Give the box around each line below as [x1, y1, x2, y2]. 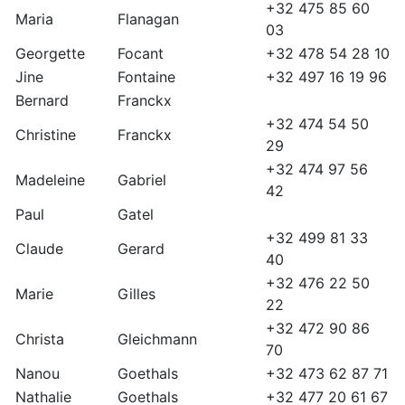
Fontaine [118, 68, 175, 87]
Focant [118, 44, 164, 63]
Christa [15, 330, 64, 349]
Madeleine [15, 171, 85, 190]
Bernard [15, 91, 69, 110]
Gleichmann [118, 330, 197, 349]
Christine [15, 126, 76, 145]
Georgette [15, 44, 85, 63]
